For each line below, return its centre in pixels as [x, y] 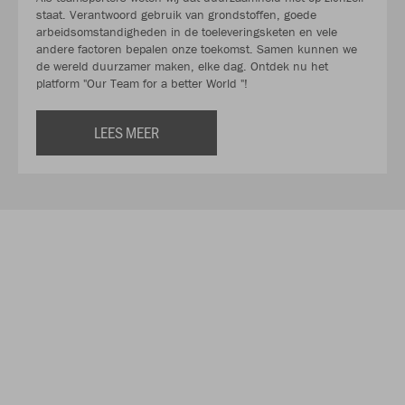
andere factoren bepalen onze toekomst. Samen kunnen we [197, 48]
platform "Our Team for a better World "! [142, 83]
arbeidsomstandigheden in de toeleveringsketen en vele [187, 31]
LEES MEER [127, 132]
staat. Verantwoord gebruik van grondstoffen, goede [176, 14]
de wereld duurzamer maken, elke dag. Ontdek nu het [182, 66]
